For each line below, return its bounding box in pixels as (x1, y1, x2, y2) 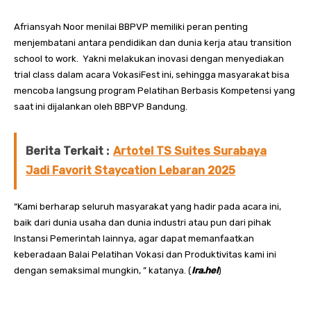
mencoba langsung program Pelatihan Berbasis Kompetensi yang (14, 85, 295, 96)
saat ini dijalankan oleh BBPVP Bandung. (14, 101, 190, 112)
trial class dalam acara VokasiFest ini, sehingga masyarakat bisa (14, 69, 289, 80)
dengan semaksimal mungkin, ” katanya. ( (14, 265, 192, 276)
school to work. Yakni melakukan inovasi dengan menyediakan (14, 53, 284, 64)
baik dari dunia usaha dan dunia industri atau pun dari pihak (14, 217, 271, 228)
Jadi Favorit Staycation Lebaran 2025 (26, 164, 235, 177)
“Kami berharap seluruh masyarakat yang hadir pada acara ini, (14, 201, 281, 212)
